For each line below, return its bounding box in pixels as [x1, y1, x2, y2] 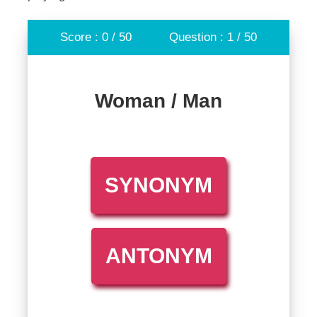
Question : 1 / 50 [168, 30, 257, 44]
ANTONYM [105, 244, 212, 267]
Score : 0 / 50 [60, 30, 132, 44]
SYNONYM [105, 173, 212, 197]
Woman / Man [95, 90, 222, 112]
